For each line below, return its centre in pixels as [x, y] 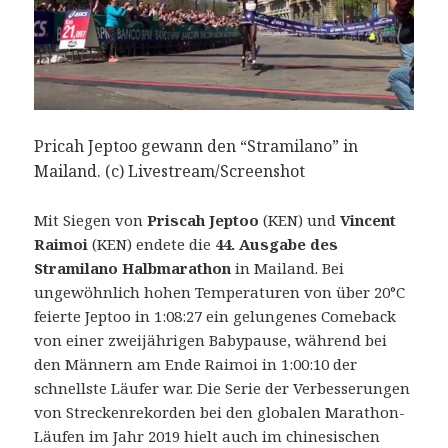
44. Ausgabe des [277, 243]
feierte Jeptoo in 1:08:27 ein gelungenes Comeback [215, 315]
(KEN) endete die [152, 243]
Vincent [368, 219]
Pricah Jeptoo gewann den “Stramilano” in [196, 145]
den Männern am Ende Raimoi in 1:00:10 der [196, 363]
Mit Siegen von [89, 219]
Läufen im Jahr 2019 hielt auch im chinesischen [207, 435]
